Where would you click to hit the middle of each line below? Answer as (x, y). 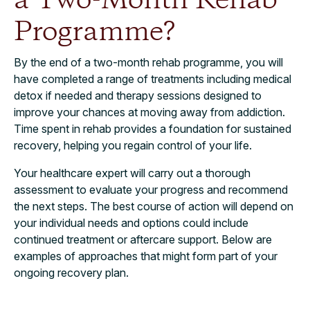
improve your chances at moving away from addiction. (149, 112)
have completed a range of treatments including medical (153, 79)
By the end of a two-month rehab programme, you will (148, 63)
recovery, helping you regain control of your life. (133, 146)
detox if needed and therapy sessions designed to (138, 96)
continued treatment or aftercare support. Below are (143, 240)
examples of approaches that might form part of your (146, 256)
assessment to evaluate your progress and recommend (151, 190)
